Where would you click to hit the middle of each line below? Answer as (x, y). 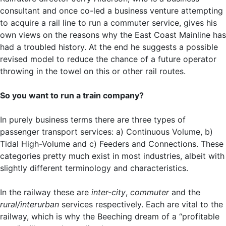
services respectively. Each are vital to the (141, 205)
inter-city (108, 192)
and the (185, 192)
